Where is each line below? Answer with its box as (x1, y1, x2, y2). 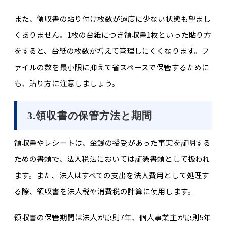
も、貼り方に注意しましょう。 (14, 77, 120, 88)
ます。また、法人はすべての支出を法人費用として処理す (14, 169, 209, 181)
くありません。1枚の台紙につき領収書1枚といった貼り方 (14, 29, 211, 40)
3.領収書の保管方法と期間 (27, 110, 152, 122)
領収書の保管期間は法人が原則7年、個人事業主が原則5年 (14, 212, 211, 223)
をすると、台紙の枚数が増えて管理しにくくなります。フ (14, 45, 209, 56)
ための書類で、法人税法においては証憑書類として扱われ (14, 153, 210, 164)
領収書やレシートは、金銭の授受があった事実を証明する (14, 137, 211, 148)
